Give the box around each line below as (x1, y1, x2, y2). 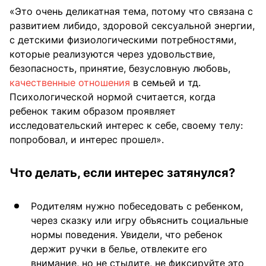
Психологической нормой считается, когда (9, 90, 216, 103)
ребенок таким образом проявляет (9, 104, 176, 117)
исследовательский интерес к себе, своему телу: (9, 119, 243, 131)
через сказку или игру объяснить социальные (31, 214, 248, 226)
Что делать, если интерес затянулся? (9, 165, 235, 180)
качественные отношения (9, 76, 130, 88)
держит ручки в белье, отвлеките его (31, 242, 207, 255)
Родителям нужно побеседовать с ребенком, (31, 199, 243, 212)
